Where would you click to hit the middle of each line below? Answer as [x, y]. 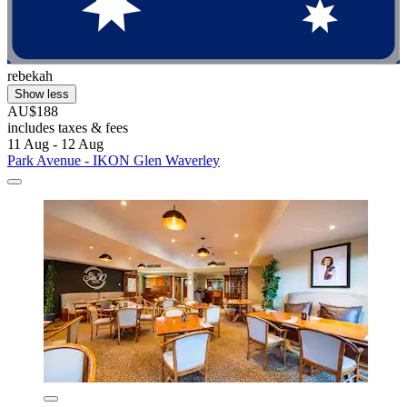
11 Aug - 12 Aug [55, 144]
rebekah [30, 76]
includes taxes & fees [68, 128]
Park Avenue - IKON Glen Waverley [114, 161]
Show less [42, 94]
